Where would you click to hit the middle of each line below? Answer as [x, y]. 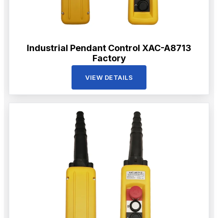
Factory [109, 58]
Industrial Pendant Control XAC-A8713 [109, 48]
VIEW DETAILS [109, 77]
